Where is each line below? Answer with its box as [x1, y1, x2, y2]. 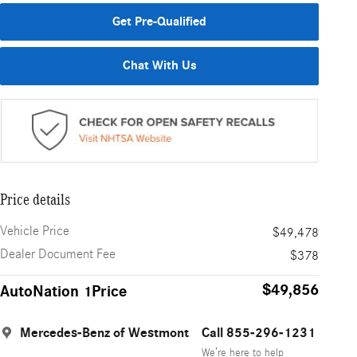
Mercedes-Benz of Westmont [20, 325, 189, 342]
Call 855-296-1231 [202, 325, 316, 342]
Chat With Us [122, 58, 197, 73]
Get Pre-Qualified [112, 14, 206, 29]
